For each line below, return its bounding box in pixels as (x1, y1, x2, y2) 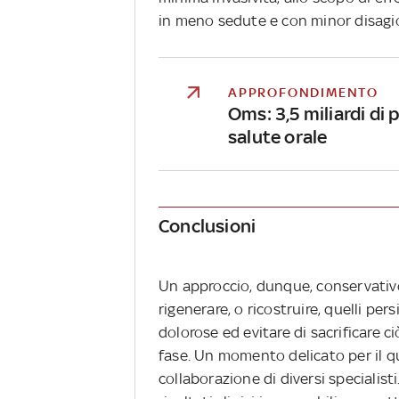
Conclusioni (159, 214, 256, 237)
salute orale (228, 126, 328, 149)
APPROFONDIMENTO (228, 85, 379, 101)
